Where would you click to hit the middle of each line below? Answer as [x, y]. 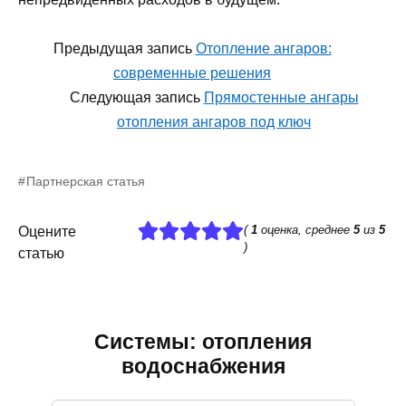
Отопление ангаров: [263, 48]
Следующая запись [136, 97]
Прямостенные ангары [281, 97]
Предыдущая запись [124, 48]
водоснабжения [203, 366]
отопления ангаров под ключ [214, 121]
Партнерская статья [86, 181]
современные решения [192, 72]
